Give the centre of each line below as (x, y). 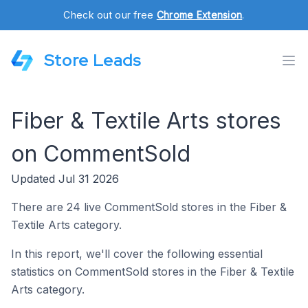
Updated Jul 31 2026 (65, 179)
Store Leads (92, 60)
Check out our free (110, 15)
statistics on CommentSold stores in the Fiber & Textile (153, 272)
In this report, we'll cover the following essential (137, 254)
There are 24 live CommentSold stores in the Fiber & (149, 207)
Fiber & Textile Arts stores (146, 121)
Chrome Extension (199, 15)
